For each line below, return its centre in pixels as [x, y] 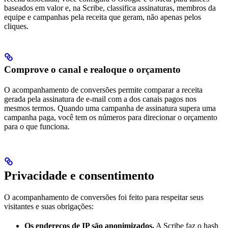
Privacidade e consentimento [79, 176]
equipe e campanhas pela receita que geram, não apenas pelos [103, 17]
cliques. [16, 26]
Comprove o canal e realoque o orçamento [92, 70]
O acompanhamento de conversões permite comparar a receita [103, 90]
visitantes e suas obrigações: [49, 207]
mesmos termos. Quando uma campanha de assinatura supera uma [110, 108]
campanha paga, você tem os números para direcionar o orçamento [111, 118]
